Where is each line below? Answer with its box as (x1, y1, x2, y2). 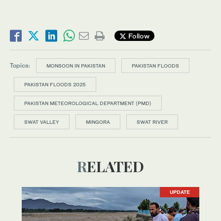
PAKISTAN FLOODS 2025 (24, 81, 86, 87)
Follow (126, 32, 149, 40)
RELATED (87, 156, 144, 176)
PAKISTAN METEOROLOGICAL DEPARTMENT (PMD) (24, 100, 151, 106)
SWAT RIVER (137, 118, 168, 125)
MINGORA (86, 118, 110, 125)
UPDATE (169, 189, 190, 195)
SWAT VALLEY (24, 118, 59, 125)
